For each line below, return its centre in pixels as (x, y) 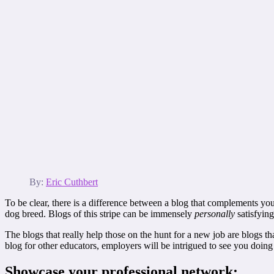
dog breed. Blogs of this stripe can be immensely (100, 214)
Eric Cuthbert (72, 182)
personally (215, 214)
